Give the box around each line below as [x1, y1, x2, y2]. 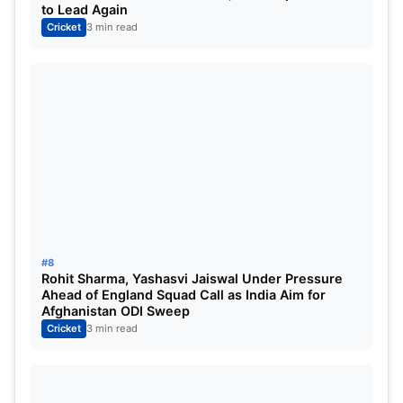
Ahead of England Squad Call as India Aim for [41, 286, 326, 302]
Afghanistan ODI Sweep [41, 302, 190, 318]
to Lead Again [41, 2, 128, 18]
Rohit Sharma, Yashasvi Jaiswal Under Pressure [41, 270, 343, 286]
